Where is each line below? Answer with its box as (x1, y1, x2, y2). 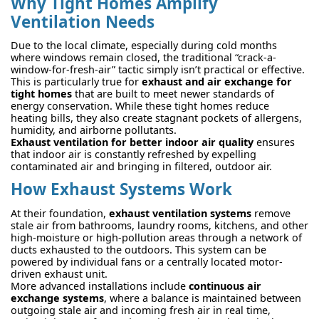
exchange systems (11, 291, 104, 305)
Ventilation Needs (11, 10, 155, 33)
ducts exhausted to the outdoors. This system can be (11, 242, 266, 256)
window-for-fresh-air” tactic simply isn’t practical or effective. (11, 63, 305, 77)
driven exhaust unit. (11, 266, 108, 281)
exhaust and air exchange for (142, 75, 292, 89)
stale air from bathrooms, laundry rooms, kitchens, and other (11, 218, 308, 232)
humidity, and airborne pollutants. (11, 123, 177, 137)
